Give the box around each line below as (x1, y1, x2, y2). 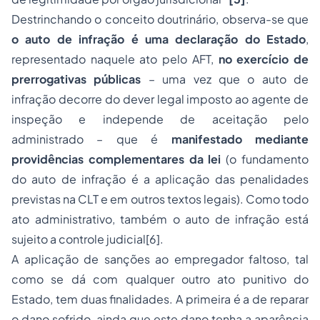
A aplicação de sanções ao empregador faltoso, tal (11, 251, 309, 266)
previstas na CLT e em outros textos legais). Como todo (11, 191, 309, 206)
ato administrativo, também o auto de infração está (11, 211, 309, 226)
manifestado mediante (171, 131, 309, 146)
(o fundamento (226, 151, 309, 166)
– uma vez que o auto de (148, 71, 309, 86)
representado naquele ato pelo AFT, (11, 51, 219, 66)
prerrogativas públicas (11, 71, 149, 86)
